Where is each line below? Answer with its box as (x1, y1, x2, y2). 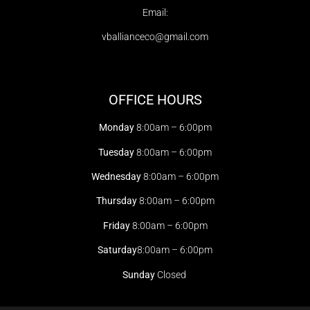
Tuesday (98, 146, 136, 158)
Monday (98, 122, 136, 134)
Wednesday (91, 170, 143, 182)
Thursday (95, 195, 139, 207)
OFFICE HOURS (108, 91, 202, 109)
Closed (156, 268, 188, 280)
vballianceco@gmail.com (102, 31, 208, 43)
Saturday (98, 244, 137, 256)
